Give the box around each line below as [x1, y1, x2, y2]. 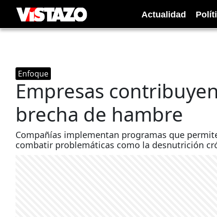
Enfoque [18, 68, 48, 79]
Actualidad [141, 9, 186, 19]
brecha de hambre [15, 101, 183, 127]
